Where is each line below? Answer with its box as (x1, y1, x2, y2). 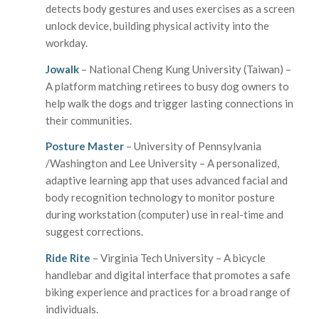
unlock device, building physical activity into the (45, 19, 269, 32)
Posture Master (45, 140, 124, 153)
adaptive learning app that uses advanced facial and (45, 174, 288, 187)
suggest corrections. (45, 225, 143, 239)
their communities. (45, 113, 132, 127)
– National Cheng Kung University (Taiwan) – (78, 62, 291, 75)
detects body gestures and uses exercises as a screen (45, 1, 295, 15)
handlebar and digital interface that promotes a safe (45, 268, 291, 281)
